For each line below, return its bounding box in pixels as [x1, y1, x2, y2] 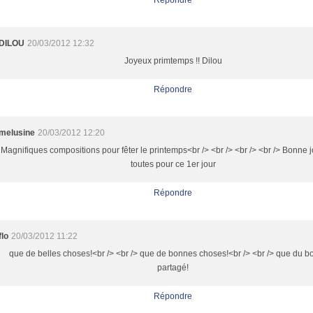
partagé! [157, 263, 189, 272]
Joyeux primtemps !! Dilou [124, 56, 222, 66]
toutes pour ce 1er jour [130, 159, 216, 169]
